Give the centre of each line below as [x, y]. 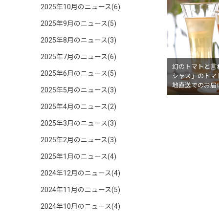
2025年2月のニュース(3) [78, 140]
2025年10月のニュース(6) [80, 7]
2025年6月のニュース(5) [78, 73]
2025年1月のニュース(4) [78, 156]
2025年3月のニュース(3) [78, 123]
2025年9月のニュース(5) [78, 23]
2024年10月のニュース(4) [80, 206]
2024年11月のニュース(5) [80, 190]
